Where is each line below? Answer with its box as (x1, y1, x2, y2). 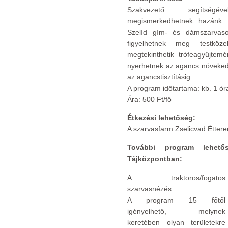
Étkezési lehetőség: (127, 113, 195, 122)
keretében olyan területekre (127, 218, 225, 226)
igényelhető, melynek (127, 207, 225, 215)
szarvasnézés (127, 185, 172, 193)
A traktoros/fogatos (127, 174, 225, 182)
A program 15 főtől (127, 196, 225, 204)
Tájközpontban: (127, 155, 182, 163)
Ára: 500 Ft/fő (127, 95, 172, 103)
